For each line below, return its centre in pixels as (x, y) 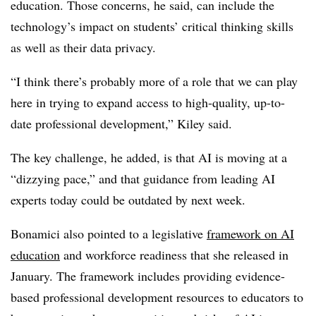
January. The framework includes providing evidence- (148, 276)
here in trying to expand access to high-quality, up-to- (148, 102)
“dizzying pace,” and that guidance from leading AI (143, 178)
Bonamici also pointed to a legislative (109, 233)
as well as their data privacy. (85, 47)
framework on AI (250, 233)
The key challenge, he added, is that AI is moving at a (149, 157)
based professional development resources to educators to (157, 297)
